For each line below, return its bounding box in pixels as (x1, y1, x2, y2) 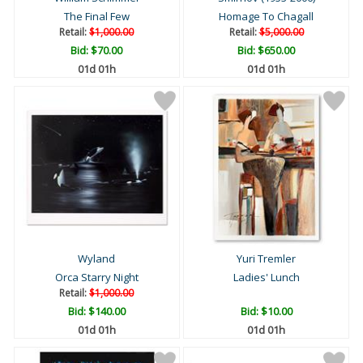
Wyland (78, 251, 116, 267)
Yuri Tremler (237, 251, 296, 267)
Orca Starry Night (54, 270, 139, 285)
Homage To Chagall (219, 9, 314, 24)
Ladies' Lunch (233, 270, 300, 285)
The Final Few (63, 9, 130, 24)
